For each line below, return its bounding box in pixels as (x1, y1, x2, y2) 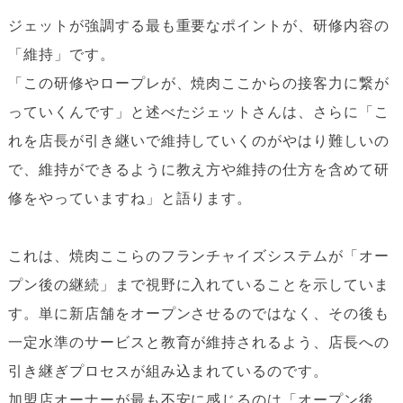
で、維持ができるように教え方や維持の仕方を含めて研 (7, 160, 390, 179)
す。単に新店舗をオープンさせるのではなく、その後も (7, 304, 390, 323)
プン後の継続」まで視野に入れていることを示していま (7, 275, 390, 294)
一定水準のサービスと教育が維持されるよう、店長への (7, 333, 390, 352)
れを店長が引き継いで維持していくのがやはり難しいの (7, 131, 390, 150)
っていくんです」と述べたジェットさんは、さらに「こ (7, 103, 390, 121)
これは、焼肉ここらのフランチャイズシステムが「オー (7, 246, 390, 265)
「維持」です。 (7, 45, 115, 64)
